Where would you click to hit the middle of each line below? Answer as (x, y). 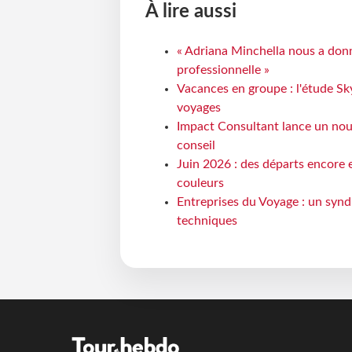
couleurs (200, 183)
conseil (196, 145)
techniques (207, 220)
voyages (198, 107)
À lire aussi (191, 11)
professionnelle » (223, 70)
